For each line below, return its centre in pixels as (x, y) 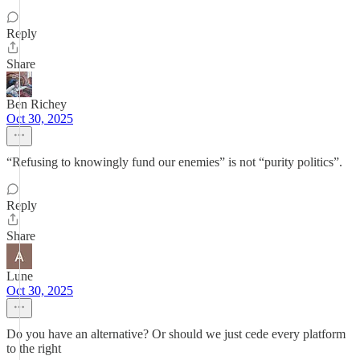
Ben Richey (37, 104)
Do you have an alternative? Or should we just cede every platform (176, 334)
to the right (34, 348)
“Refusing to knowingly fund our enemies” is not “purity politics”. (174, 162)
